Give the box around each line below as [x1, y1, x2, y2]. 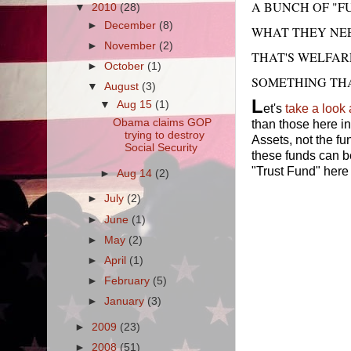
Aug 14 [116, 167, 155, 179]
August [103, 81, 142, 93]
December [103, 19, 159, 31]
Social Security [125, 141, 198, 154]
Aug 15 [116, 98, 155, 110]
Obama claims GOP [113, 116, 212, 128]
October [103, 60, 147, 72]
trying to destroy [125, 128, 205, 141]
